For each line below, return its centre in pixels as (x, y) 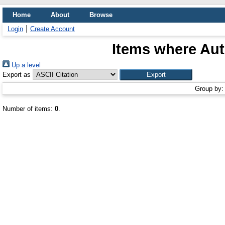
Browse (101, 15)
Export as (17, 75)
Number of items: (29, 109)
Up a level (25, 65)
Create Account (52, 29)
